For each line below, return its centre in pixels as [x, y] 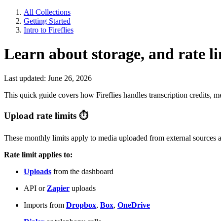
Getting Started [47, 21]
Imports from [45, 205]
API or [35, 188]
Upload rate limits [41, 115]
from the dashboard [82, 172]
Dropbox [81, 205]
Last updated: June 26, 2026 [48, 78]
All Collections [47, 12]
